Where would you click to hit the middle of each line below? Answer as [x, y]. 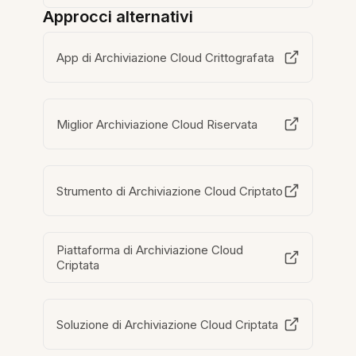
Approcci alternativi [118, 17]
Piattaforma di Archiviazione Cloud [150, 250]
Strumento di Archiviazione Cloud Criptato [170, 191]
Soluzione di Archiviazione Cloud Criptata [168, 324]
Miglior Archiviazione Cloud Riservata [157, 124]
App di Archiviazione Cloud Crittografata [166, 57]
